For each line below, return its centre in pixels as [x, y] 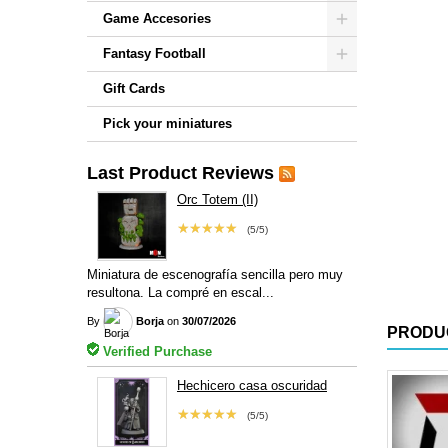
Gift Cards [134, 88]
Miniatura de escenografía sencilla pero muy [215, 274]
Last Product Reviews [180, 173]
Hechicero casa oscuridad [251, 385]
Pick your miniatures [167, 123]
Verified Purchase [155, 351]
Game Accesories [157, 18]
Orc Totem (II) [217, 199]
